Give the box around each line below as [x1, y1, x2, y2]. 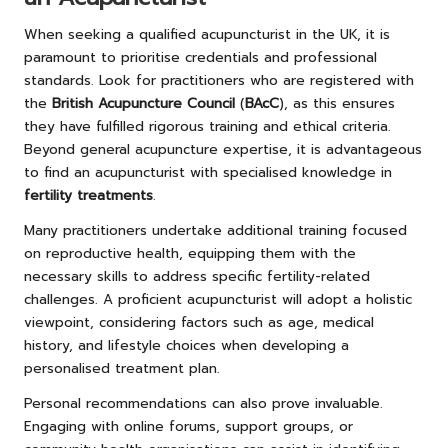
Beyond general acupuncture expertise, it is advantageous [24, 139, 422, 161]
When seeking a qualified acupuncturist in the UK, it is [24, 24, 390, 46]
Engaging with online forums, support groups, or [24, 416, 353, 438]
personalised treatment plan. [24, 358, 220, 380]
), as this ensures [279, 93, 395, 115]
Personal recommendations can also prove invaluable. [24, 393, 383, 415]
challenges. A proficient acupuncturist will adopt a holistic [24, 289, 412, 311]
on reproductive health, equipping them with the [24, 243, 356, 265]
